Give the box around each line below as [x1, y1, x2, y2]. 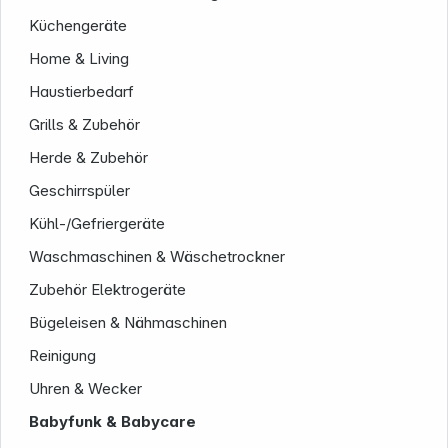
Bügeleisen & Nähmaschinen [29, 313, 228, 333]
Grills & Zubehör [29, 115, 141, 135]
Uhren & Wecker [29, 379, 143, 399]
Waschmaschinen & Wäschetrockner [29, 247, 286, 267]
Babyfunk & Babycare [29, 412, 197, 432]
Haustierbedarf [29, 82, 135, 102]
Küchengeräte [29, 16, 128, 36]
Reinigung [29, 346, 97, 366]
